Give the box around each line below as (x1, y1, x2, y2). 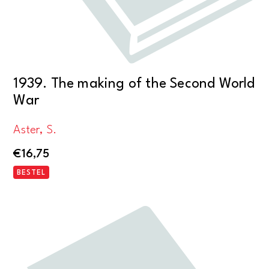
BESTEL (17, 169, 46, 177)
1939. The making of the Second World (13, 77, 255, 92)
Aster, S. (13, 124, 57, 137)
